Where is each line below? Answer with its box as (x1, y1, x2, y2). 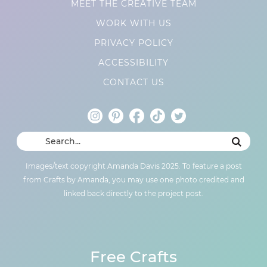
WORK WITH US (95, 18, 172, 29)
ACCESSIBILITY (98, 57, 169, 69)
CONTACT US (103, 77, 164, 88)
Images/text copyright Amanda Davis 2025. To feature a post (25, 162, 242, 171)
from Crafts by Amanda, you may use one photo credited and (23, 175, 244, 185)
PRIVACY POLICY (94, 38, 173, 49)
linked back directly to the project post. (64, 189, 203, 198)
